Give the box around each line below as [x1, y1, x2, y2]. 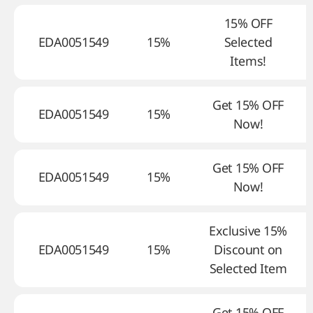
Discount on [214, 241, 282, 258]
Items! [230, 52, 266, 69]
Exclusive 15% [209, 222, 287, 239]
